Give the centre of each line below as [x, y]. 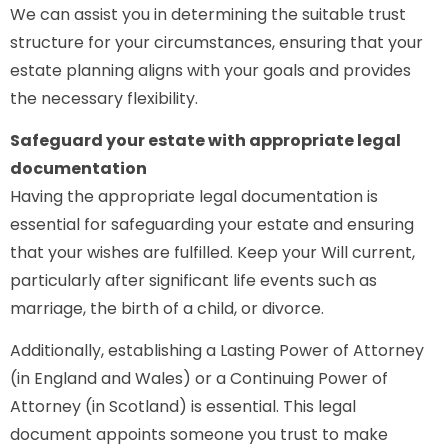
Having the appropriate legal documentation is [194, 197]
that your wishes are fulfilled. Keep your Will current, [212, 253]
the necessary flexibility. [104, 98]
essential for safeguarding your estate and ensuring [212, 225]
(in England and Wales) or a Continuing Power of [199, 379]
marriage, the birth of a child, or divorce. [167, 309]
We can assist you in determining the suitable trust [208, 14]
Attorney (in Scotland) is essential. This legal [183, 407]
